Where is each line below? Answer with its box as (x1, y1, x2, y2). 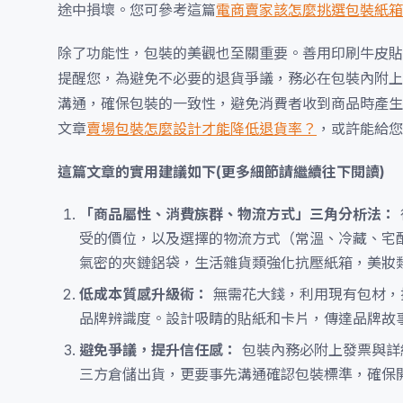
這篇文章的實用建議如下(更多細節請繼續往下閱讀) (58, 163, 385, 181)
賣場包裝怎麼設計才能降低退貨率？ (86, 120, 317, 138)
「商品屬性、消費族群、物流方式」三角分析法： (79, 205, 396, 223)
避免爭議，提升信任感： (79, 341, 237, 359)
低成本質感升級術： (79, 285, 209, 303)
